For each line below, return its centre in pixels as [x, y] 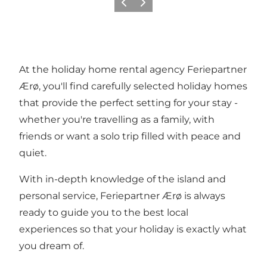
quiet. [33, 153]
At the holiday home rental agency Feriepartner [133, 69]
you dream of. [52, 246]
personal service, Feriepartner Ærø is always [122, 195]
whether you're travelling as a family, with [117, 119]
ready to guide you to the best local [104, 212]
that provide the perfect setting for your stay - [128, 103]
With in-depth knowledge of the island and [122, 179]
